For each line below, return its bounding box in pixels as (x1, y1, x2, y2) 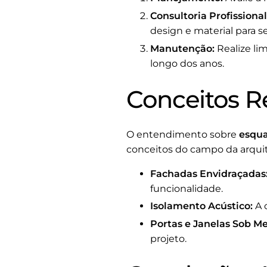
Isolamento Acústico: (150, 200, 253, 212)
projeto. (150, 233, 187, 245)
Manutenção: (150, 42, 215, 54)
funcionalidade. (150, 182, 223, 194)
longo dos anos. (150, 57, 224, 69)
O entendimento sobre (126, 128, 239, 140)
